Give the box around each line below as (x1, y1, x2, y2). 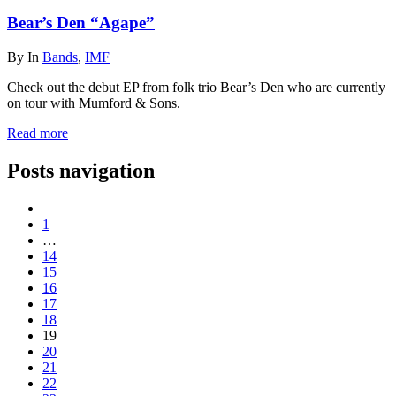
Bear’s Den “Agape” (7, 13, 155, 33)
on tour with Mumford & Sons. (7, 95, 180, 110)
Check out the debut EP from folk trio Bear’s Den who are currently (7, 80, 385, 95)
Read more (7, 126, 68, 141)
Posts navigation (7, 158, 155, 182)
